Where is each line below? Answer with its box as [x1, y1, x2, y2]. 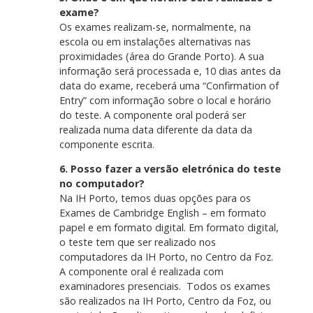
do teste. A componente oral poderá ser [59, 108, 246, 122]
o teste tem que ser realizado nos [59, 235, 216, 249]
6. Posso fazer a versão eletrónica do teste [59, 162, 281, 176]
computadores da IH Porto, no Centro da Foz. [59, 250, 273, 264]
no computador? [59, 177, 145, 191]
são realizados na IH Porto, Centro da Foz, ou [59, 294, 271, 308]
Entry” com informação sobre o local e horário [59, 93, 271, 107]
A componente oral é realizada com [59, 265, 224, 279]
